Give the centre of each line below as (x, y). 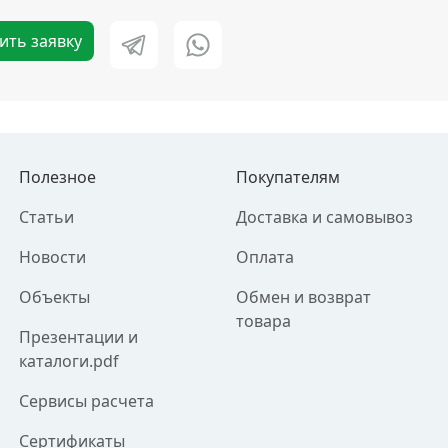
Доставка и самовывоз (324, 217)
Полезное (57, 177)
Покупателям (287, 177)
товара (263, 321)
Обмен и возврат (303, 297)
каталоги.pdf (68, 361)
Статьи (46, 217)
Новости (52, 257)
